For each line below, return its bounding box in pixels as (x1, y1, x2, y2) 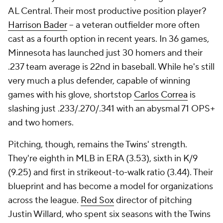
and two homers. (8, 117, 76, 128)
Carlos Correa (134, 89, 188, 101)
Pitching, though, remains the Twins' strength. (8, 139, 187, 150)
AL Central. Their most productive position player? (8, 5, 207, 17)
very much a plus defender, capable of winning (8, 75, 190, 87)
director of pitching (114, 195, 192, 206)
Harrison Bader (8, 19, 67, 31)
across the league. (8, 195, 81, 206)
